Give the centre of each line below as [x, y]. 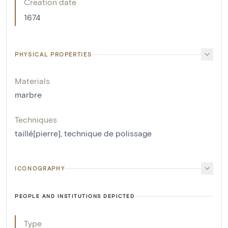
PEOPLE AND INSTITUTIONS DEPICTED [75, 196]
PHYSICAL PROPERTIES [53, 54]
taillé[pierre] [38, 133]
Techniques [36, 120]
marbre [28, 95]
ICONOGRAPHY [40, 168]
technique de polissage [108, 133]
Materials [32, 81]
